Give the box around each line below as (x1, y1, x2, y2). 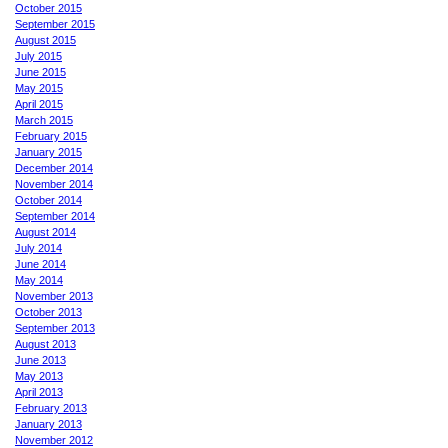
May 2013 (15, 369, 63, 382)
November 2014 (15, 177, 93, 190)
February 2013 (15, 401, 87, 414)
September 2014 (15, 209, 95, 222)
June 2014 (15, 257, 66, 270)
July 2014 (15, 241, 62, 254)
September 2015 (15, 17, 95, 30)
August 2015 (15, 33, 76, 46)
